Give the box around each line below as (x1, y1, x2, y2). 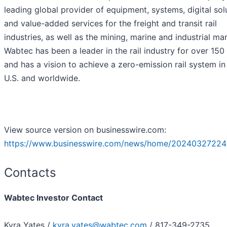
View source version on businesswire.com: (4, 125, 166, 135)
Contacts (4, 165, 56, 180)
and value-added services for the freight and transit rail (4, 18, 217, 29)
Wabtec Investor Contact (4, 193, 103, 203)
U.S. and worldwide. (4, 73, 80, 84)
